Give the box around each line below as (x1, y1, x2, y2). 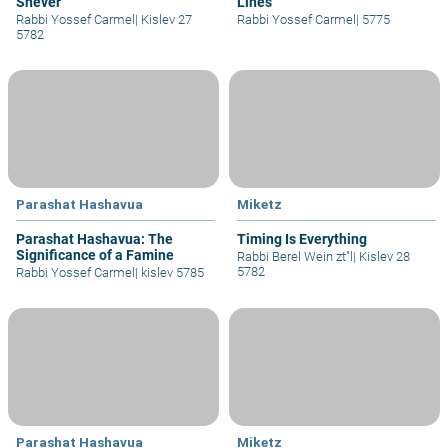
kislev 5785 (138, 265, 204, 281)
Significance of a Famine (16, 247, 174, 264)
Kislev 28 (356, 249, 410, 265)
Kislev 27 (138, 11, 192, 27)
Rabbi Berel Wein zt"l (237, 249, 353, 265)
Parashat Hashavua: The (16, 231, 173, 248)
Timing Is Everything (237, 231, 367, 248)
